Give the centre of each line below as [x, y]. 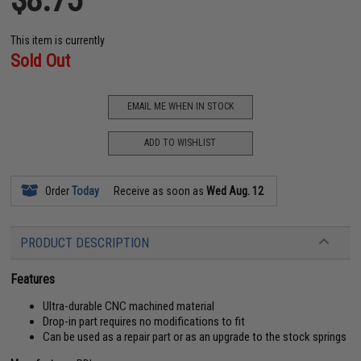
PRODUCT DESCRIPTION [85, 243]
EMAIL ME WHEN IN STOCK [180, 106]
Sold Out [41, 60]
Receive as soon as [159, 191]
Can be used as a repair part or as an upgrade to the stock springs [195, 336]
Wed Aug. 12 [235, 191]
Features [33, 279]
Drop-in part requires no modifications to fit [144, 321]
